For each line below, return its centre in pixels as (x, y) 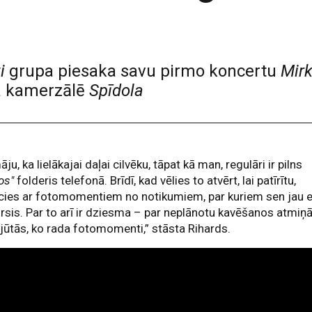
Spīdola (116, 91)
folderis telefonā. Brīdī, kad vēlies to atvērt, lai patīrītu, (155, 180)
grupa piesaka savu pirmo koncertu (143, 71)
